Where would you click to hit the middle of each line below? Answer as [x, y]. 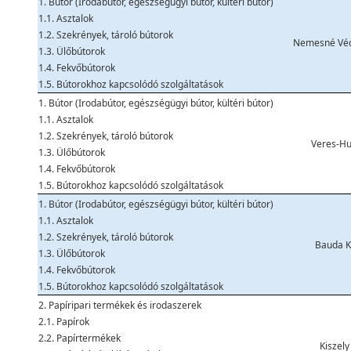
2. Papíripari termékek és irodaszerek [120, 305]
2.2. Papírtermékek [80, 338]
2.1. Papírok [64, 322]
